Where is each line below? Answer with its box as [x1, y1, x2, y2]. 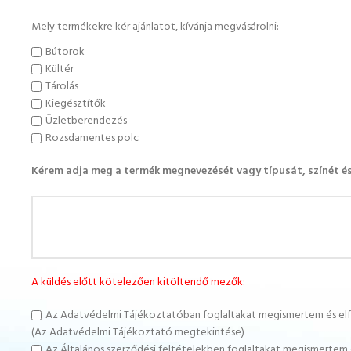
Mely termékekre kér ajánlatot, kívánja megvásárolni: [31, 18, 279, 36]
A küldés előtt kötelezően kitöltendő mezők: [31, 273, 245, 291]
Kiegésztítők [45, 95, 106, 113]
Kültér [45, 60, 74, 78]
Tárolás [45, 78, 78, 96]
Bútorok [45, 43, 85, 61]
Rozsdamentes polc [45, 129, 139, 147]
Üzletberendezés [45, 112, 127, 130]
